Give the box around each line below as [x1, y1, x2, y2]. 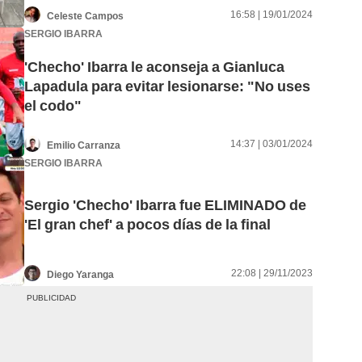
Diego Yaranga [47, 268, 114, 280]
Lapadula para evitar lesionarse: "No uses [24, 78, 310, 95]
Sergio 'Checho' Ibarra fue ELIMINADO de [24, 196, 306, 214]
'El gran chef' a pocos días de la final [24, 216, 271, 234]
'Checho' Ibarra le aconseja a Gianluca [24, 58, 284, 76]
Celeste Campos [47, 10, 124, 22]
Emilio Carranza [47, 139, 120, 151]
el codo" [24, 97, 82, 115]
